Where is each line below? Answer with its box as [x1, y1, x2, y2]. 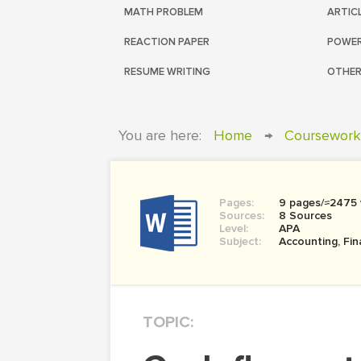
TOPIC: [143, 313, 193, 332]
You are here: [118, 127, 201, 144]
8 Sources [279, 209, 332, 222]
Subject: [219, 234, 261, 248]
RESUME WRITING [124, 65, 210, 78]
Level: [219, 222, 248, 235]
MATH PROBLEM [124, 6, 203, 19]
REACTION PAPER [124, 35, 210, 48]
